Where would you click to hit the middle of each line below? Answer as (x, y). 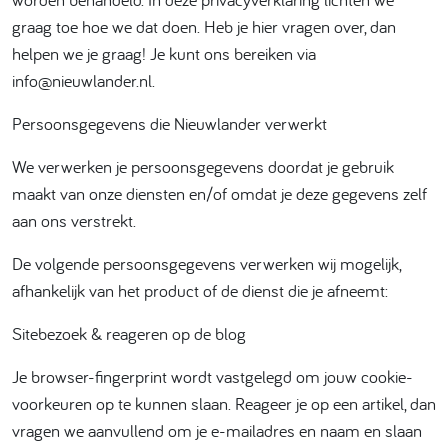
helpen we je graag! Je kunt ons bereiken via (164, 53)
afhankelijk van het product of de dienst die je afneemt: (200, 290)
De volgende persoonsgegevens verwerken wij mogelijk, (206, 263)
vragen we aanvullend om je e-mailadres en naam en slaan (217, 430)
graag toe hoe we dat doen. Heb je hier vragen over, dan (204, 26)
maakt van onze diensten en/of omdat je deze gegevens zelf (219, 193)
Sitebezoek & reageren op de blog (129, 333)
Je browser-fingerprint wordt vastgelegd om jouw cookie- (212, 376)
